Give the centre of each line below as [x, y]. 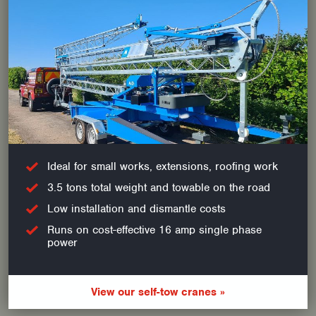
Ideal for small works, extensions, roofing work [163, 166]
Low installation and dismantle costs [136, 209]
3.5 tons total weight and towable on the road [159, 188]
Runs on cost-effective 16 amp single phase [154, 230]
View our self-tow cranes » [158, 292]
